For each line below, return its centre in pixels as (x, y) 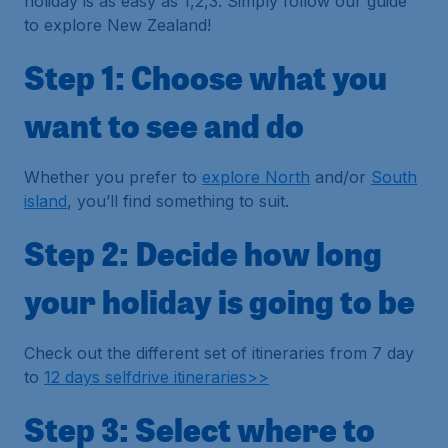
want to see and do (164, 125)
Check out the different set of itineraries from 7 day (219, 353)
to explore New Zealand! (117, 25)
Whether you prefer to (113, 177)
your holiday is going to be (219, 301)
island (45, 201)
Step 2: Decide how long (203, 253)
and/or (340, 177)
